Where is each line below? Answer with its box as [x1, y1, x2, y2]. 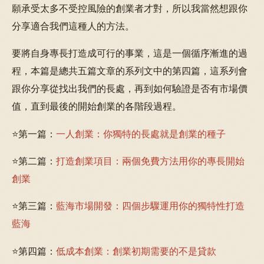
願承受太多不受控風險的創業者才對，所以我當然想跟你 [12, 2, 247, 15]
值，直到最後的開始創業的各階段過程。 [12, 100, 181, 113]
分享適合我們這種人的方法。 [12, 19, 134, 33]
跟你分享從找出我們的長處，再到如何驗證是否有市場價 [12, 82, 247, 95]
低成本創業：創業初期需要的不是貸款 [56, 244, 216, 258]
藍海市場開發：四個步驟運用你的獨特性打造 [56, 199, 245, 213]
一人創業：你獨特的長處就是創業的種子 [56, 127, 226, 140]
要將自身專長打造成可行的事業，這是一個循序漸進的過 [12, 47, 247, 60]
